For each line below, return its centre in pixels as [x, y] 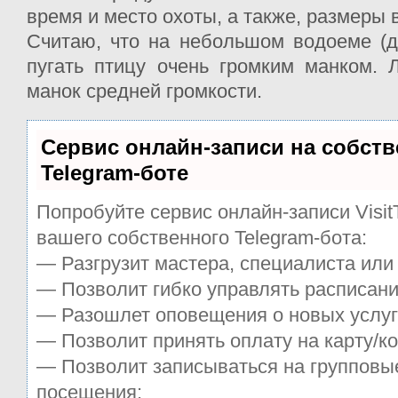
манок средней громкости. [144, 91]
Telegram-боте [115, 172]
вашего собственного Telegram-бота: [202, 237]
